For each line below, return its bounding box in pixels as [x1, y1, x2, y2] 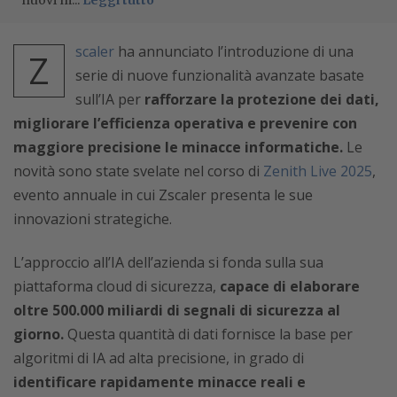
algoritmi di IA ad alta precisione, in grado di [13, 348, 304, 368]
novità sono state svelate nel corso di [13, 161, 263, 181]
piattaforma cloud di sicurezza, [13, 276, 220, 296]
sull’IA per [75, 90, 141, 109]
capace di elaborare [220, 276, 360, 296]
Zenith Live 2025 [263, 161, 372, 181]
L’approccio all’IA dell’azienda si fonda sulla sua [13, 253, 323, 272]
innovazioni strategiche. [13, 209, 172, 229]
